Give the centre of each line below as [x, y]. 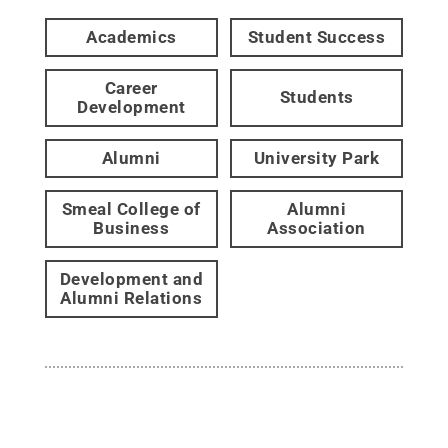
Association [316, 227]
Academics [131, 36]
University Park [316, 157]
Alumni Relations [131, 297]
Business [131, 227]
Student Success [316, 36]
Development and [131, 278]
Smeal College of [131, 208]
